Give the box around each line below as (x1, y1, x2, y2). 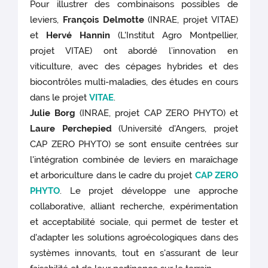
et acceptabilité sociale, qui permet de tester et (30, 216, 238, 227)
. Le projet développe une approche (60, 185, 238, 196)
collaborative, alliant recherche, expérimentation (30, 200, 238, 212)
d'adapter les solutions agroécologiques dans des (30, 232, 238, 243)
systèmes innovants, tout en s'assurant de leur (30, 247, 238, 258)
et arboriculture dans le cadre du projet (30, 169, 195, 181)
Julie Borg (30, 107, 80, 118)
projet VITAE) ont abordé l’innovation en (30, 45, 238, 56)
